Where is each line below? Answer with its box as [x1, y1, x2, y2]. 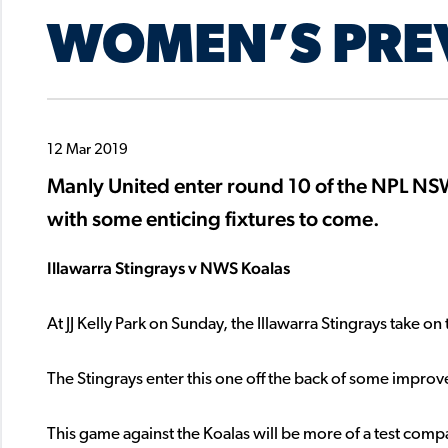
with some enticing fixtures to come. [47, 206, 380, 232]
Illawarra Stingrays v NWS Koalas [47, 258, 290, 279]
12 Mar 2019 [47, 142, 128, 158]
